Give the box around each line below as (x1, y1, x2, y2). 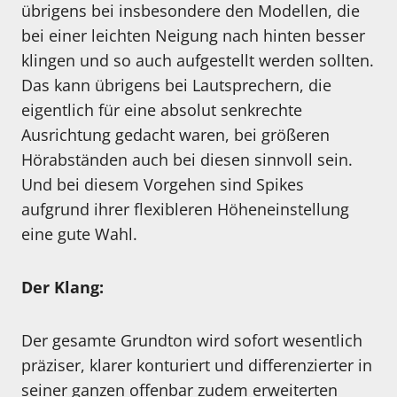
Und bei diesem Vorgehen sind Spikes (21, 174, 304, 196)
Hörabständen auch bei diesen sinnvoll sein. (21, 149, 353, 171)
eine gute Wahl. (21, 223, 137, 245)
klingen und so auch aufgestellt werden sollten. (21, 50, 374, 72)
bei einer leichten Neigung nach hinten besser (21, 25, 365, 47)
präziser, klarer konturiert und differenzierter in (21, 354, 372, 377)
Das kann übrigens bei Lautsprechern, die (21, 74, 331, 97)
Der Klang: (21, 276, 104, 299)
